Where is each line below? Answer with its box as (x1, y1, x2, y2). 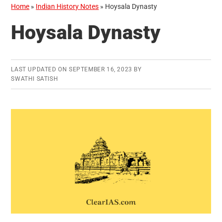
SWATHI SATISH (11, 75, 58, 83)
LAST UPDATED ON (11, 66, 69, 73)
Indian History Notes (36, 2, 99, 11)
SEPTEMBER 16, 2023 (69, 66, 132, 73)
